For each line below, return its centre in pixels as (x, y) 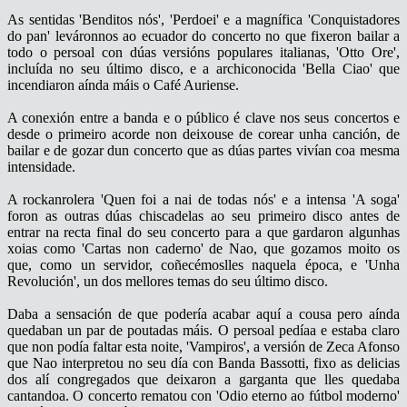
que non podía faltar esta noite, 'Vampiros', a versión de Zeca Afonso (203, 346)
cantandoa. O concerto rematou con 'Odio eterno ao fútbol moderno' (203, 395)
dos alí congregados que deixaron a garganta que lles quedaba (203, 379)
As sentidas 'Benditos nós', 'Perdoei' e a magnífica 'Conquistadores (203, 19)
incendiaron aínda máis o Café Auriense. (123, 84)
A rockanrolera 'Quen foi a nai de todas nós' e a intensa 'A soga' (203, 199)
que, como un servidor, (84, 264)
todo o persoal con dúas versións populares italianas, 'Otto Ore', (203, 52)
